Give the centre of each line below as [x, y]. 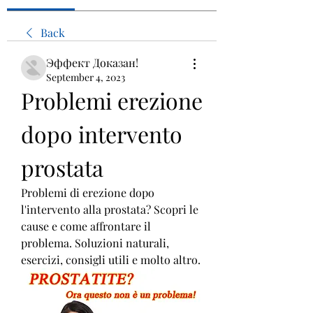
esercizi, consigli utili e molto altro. [111, 260]
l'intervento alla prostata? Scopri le [110, 209]
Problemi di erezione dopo [88, 192]
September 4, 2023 [86, 77]
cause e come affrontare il [86, 226]
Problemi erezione [112, 100]
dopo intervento [102, 134]
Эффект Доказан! [92, 63]
